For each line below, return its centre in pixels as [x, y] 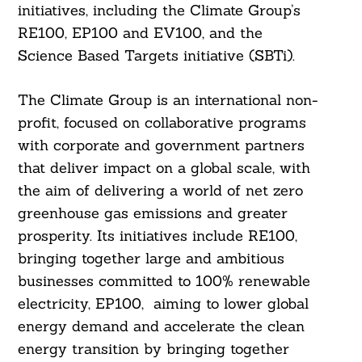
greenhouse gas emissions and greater [152, 213]
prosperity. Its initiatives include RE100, [157, 236]
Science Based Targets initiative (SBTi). [156, 56]
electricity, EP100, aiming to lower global [163, 304]
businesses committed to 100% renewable [164, 281]
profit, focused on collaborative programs [162, 123]
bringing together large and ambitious [151, 259]
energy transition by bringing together [153, 349]
